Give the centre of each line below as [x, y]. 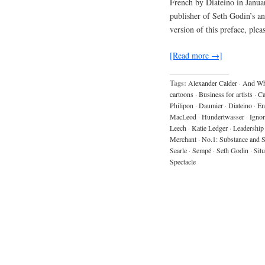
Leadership [248, 127]
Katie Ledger [210, 127]
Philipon [182, 105]
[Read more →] [196, 55]
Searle [178, 150]
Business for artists [226, 94]
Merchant [183, 139]
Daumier [211, 105]
